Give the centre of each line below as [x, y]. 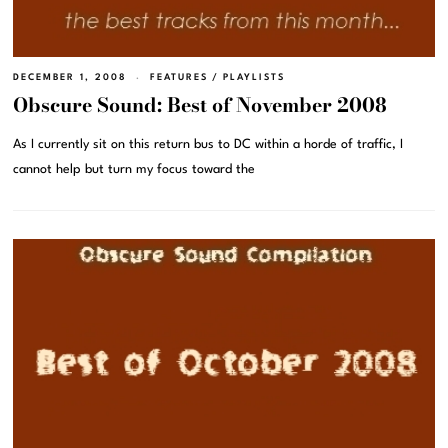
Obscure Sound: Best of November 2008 [200, 104]
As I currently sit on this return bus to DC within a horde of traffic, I [208, 144]
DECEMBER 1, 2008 [70, 77]
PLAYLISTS [254, 77]
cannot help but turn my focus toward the [134, 169]
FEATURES [179, 77]
